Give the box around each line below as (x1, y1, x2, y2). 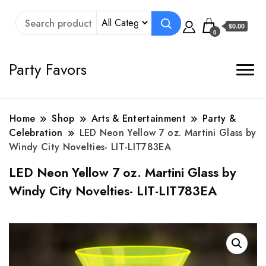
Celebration (9, 126, 63, 140)
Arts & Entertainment (91, 112, 186, 125)
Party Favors (9, 58, 87, 81)
